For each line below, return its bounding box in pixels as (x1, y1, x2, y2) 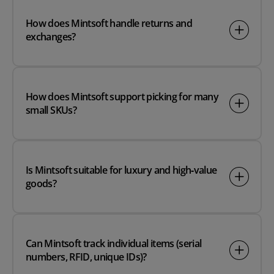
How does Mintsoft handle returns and (26, 17, 192, 31)
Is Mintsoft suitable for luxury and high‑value (26, 163, 217, 177)
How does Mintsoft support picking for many (26, 90, 219, 104)
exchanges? (26, 30, 76, 44)
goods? (26, 177, 57, 191)
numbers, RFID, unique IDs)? (26, 250, 147, 264)
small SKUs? (26, 103, 76, 117)
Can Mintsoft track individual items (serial (26, 237, 202, 251)
